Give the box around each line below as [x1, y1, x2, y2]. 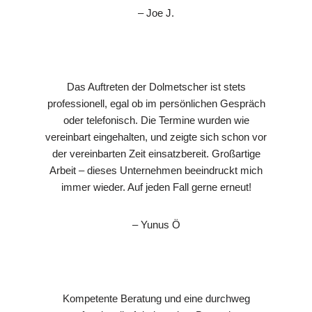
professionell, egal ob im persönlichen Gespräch [47, 97, 265, 109]
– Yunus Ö [132, 218, 180, 231]
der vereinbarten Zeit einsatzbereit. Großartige [52, 147, 260, 159]
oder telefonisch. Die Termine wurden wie [63, 114, 249, 126]
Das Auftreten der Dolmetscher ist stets [66, 80, 246, 93]
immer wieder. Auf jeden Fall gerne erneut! [61, 180, 251, 193]
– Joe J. [138, 6, 174, 19]
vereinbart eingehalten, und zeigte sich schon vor [45, 130, 267, 143]
